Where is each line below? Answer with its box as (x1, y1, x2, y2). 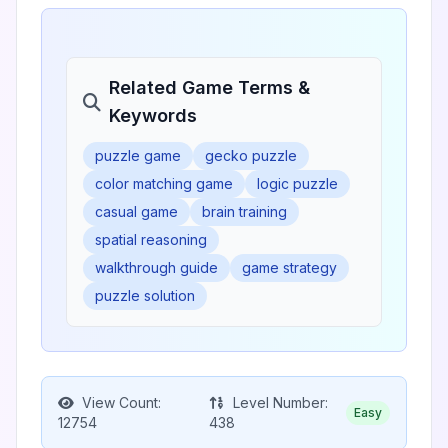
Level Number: (228, 394, 328, 411)
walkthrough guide (95, 259, 218, 276)
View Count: (78, 394, 161, 411)
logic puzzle (257, 175, 338, 192)
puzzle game (95, 147, 181, 164)
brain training (202, 203, 287, 220)
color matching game (95, 175, 233, 192)
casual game (95, 203, 178, 220)
